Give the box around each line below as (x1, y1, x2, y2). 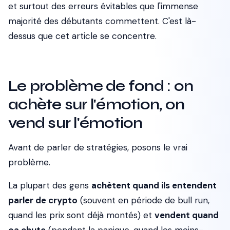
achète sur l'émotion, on (8, 95, 184, 113)
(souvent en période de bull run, (78, 195, 209, 206)
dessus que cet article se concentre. (8, 30, 157, 42)
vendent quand (155, 209, 219, 221)
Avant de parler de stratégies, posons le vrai (8, 142, 187, 153)
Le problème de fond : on (8, 76, 193, 95)
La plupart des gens (8, 180, 91, 191)
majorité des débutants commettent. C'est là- (8, 15, 196, 27)
